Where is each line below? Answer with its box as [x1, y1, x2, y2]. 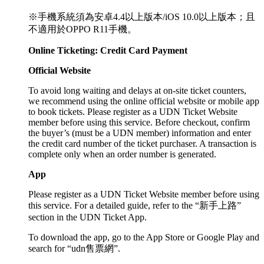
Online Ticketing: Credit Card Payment [28, 45, 187, 55]
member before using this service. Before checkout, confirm [28, 117, 250, 127]
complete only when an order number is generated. [28, 148, 216, 159]
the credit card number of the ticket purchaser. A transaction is [28, 138, 256, 148]
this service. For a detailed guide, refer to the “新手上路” [28, 200, 241, 210]
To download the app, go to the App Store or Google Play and [28, 232, 259, 242]
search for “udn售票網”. [28, 243, 120, 253]
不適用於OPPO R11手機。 [28, 24, 137, 34]
